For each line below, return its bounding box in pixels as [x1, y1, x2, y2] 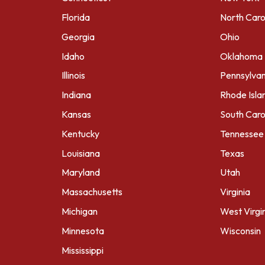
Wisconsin [220, 224, 261, 237]
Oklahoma [220, 50, 263, 62]
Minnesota [62, 224, 104, 237]
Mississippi [62, 244, 104, 256]
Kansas [62, 108, 91, 120]
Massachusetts [62, 186, 122, 198]
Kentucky [62, 127, 99, 140]
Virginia [220, 186, 250, 198]
